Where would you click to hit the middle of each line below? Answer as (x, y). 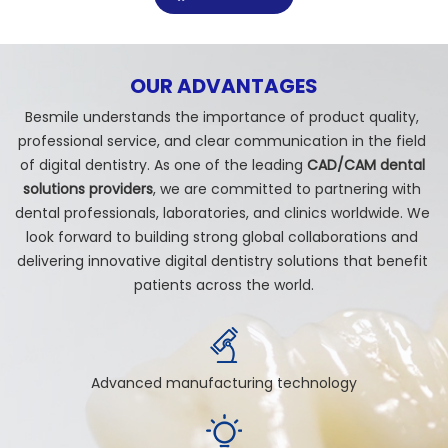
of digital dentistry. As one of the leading (163, 165)
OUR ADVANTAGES (224, 86)
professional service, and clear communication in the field (222, 141)
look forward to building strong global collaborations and (222, 237)
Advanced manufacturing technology (224, 383)
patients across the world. (224, 285)
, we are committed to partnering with (287, 189)
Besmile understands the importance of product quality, (222, 117)
